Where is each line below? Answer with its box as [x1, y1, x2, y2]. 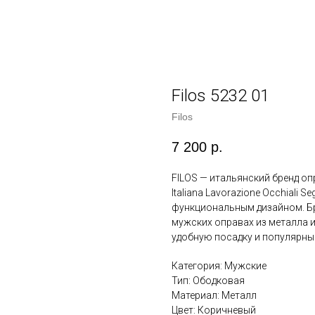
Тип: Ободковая [172, 275, 245, 287]
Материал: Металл [172, 290, 257, 302]
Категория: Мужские [172, 260, 266, 272]
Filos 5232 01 [172, 86, 269, 105]
